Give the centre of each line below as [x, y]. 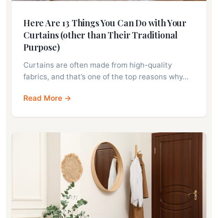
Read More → [47, 98]
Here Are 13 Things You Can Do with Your [105, 23]
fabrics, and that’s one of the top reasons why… [106, 76]
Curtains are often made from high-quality [98, 65]
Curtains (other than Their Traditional [101, 35]
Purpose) [42, 47]
